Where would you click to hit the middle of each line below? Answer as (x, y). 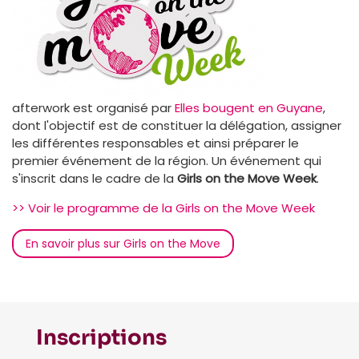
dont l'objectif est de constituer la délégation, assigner (177, 125)
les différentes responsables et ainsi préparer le (155, 143)
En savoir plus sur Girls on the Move (123, 243)
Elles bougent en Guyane (249, 107)
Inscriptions (101, 338)
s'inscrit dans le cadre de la (95, 178)
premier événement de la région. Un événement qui (167, 160)
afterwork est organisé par (93, 107)
